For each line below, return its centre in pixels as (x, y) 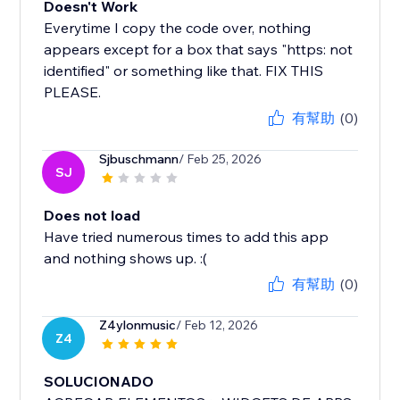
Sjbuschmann (139, 159)
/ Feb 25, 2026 (221, 159)
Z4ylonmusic (138, 325)
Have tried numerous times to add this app (187, 237)
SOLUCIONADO (99, 382)
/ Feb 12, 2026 (217, 325)
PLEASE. (73, 92)
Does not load (92, 216)
